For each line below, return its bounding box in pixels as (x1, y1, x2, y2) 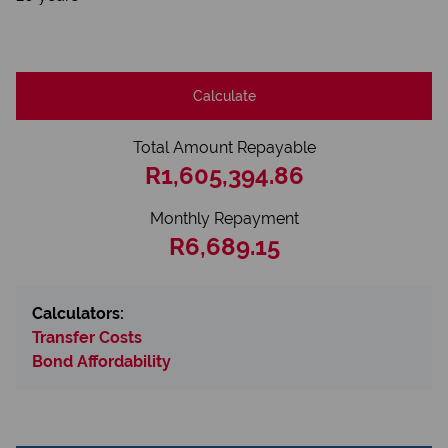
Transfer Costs (32, 328, 142, 347)
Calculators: (32, 304, 124, 323)
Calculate (192, 87, 256, 104)
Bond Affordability (32, 352, 171, 371)
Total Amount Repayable (132, 138, 316, 157)
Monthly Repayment (149, 209, 299, 228)
